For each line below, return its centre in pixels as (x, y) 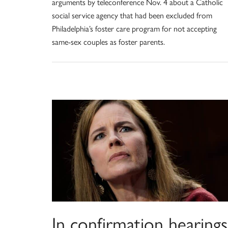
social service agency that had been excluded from (132, 15)
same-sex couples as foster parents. (108, 41)
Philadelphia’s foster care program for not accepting (134, 28)
